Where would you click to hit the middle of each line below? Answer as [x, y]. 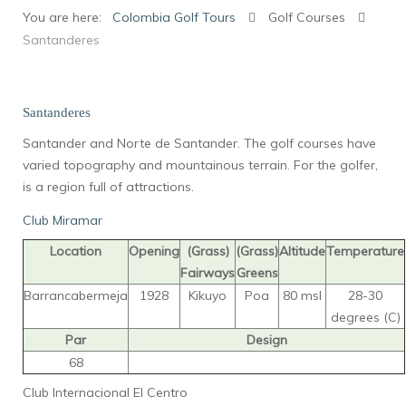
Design [266, 340]
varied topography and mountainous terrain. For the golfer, [200, 165]
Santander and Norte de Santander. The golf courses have [199, 143]
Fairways [208, 273]
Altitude [302, 251]
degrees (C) [365, 317]
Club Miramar [63, 220]
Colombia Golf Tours [174, 17]
